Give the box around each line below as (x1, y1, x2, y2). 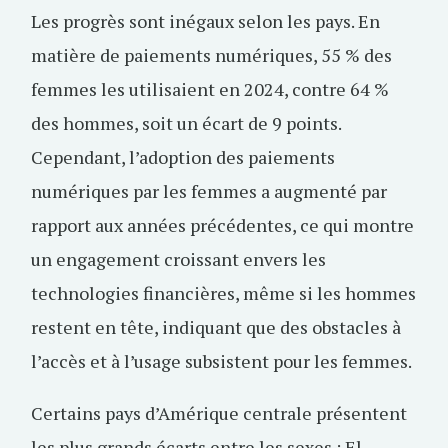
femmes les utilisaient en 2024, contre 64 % (31, 77, 389, 101)
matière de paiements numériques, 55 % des (31, 43, 392, 67)
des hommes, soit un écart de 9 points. (31, 111, 341, 135)
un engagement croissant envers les (31, 247, 326, 271)
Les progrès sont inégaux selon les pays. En (31, 9, 380, 33)
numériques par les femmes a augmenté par (31, 179, 387, 203)
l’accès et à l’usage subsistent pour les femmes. (31, 349, 412, 373)
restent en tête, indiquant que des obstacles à (31, 315, 401, 339)
